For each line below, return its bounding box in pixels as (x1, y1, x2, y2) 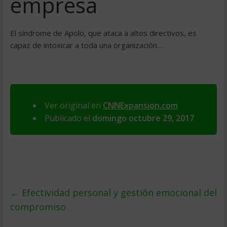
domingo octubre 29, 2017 (92, 112, 194, 124)
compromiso (10, 201, 66, 213)
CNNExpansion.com (102, 100, 178, 111)
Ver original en (44, 100, 103, 111)
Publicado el (44, 112, 92, 124)
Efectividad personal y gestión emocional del (19, 186, 217, 199)
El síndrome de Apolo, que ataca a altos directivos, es (10, 28, 197, 38)
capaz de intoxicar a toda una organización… (10, 40, 163, 50)
